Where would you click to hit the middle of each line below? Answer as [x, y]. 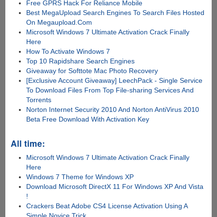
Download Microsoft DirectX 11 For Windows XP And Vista [115, 186]
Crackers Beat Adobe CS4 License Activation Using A [107, 206]
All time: [28, 143]
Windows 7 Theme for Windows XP [80, 177]
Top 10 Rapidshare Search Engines [81, 61]
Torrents [39, 100]
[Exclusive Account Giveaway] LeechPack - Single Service [115, 80]
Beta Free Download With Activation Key [88, 119]
